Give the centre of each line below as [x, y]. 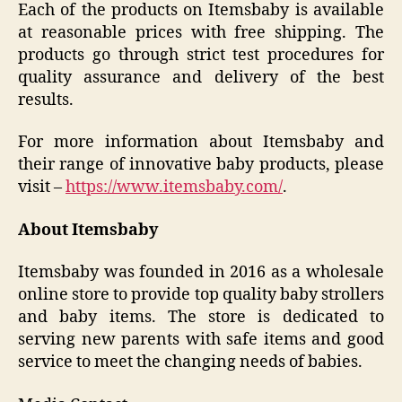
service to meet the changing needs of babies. [190, 363]
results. [46, 100]
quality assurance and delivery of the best [201, 77]
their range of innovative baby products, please [201, 165]
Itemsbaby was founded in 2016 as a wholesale [201, 273]
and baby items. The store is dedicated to [201, 318]
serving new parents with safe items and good [201, 340]
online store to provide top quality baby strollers [201, 295]
